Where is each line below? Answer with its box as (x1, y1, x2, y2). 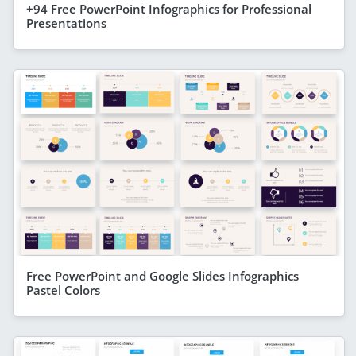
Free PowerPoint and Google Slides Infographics (26, 268, 299, 284)
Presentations (26, 15, 106, 32)
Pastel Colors (26, 282, 100, 299)
